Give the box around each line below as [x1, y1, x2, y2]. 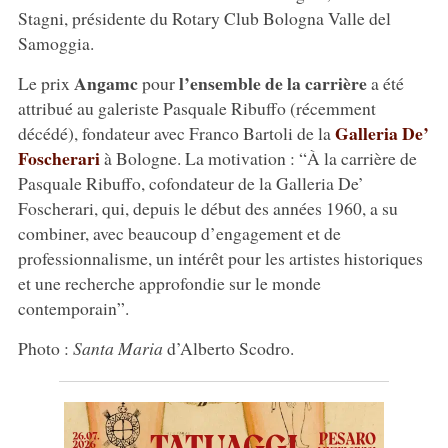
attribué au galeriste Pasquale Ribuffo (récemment [17, 95, 376, 120]
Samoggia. [17, 30, 94, 55]
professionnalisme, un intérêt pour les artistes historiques [17, 245, 423, 270]
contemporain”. [17, 295, 129, 320]
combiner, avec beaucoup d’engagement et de [17, 220, 341, 245]
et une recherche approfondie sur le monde [17, 270, 321, 295]
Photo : [17, 335, 73, 360]
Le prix [17, 70, 74, 95]
